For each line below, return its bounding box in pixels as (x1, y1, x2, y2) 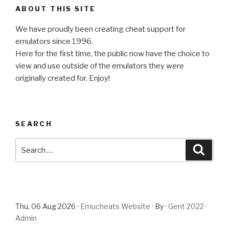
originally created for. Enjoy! (15, 74, 110, 83)
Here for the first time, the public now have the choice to (15, 49, 210, 59)
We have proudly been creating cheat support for (15, 25, 186, 34)
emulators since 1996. (15, 37, 93, 47)
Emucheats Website (80, 202, 150, 211)
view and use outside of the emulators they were (15, 61, 184, 71)
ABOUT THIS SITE (15, 4, 96, 13)
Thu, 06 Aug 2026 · (15, 202, 80, 211)
